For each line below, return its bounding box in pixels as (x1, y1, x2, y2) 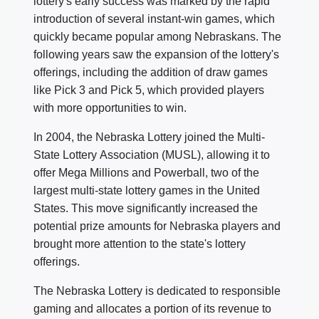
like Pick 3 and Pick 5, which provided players (33, 83, 264, 96)
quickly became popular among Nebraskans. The (33, 30, 281, 43)
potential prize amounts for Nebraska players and (33, 219, 281, 232)
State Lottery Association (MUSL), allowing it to (33, 148, 270, 161)
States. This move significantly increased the (33, 202, 258, 214)
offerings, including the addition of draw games (33, 66, 268, 78)
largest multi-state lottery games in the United (33, 184, 260, 197)
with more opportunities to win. (33, 101, 187, 114)
